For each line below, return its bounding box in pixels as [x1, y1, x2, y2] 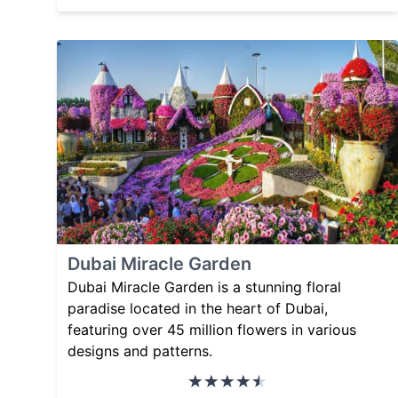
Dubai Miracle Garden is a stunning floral [68, 278, 341, 297]
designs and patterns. [68, 342, 212, 361]
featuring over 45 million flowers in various [68, 321, 356, 339]
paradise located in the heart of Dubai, [68, 299, 328, 318]
